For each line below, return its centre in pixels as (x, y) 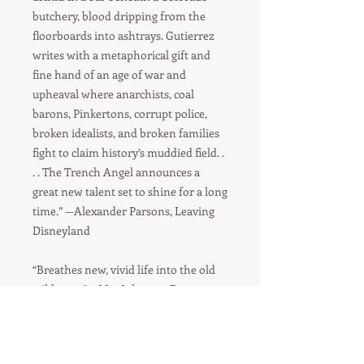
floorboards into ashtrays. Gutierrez (123, 35)
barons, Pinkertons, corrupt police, (120, 113)
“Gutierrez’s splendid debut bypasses (125, 328)
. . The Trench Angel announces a (116, 172)
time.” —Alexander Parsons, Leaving (123, 211)
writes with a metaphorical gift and (121, 55)
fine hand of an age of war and (109, 74)
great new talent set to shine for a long (130, 191)
